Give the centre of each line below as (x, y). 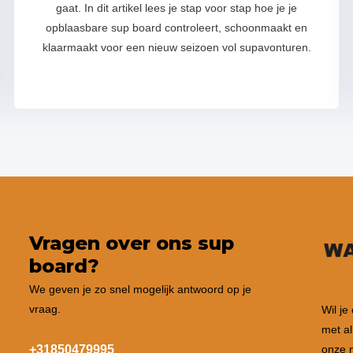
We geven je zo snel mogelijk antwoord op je (140, 289)
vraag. (45, 309)
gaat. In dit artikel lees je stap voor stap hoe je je (177, 8)
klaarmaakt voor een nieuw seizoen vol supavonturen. (176, 47)
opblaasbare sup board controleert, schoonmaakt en (177, 28)
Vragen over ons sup (131, 243)
